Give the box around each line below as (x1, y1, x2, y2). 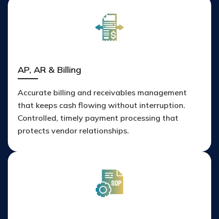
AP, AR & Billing (18, 64, 81, 76)
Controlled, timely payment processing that (18, 113, 178, 123)
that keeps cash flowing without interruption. (18, 100, 185, 110)
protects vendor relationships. (18, 126, 129, 136)
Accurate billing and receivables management (18, 88, 187, 98)
